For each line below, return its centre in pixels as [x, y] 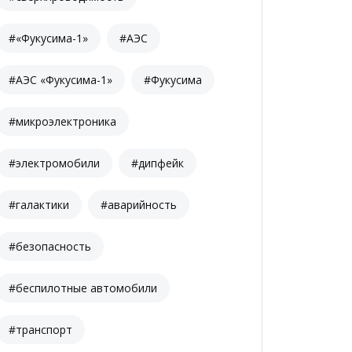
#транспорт [40, 329]
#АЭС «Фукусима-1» [60, 79]
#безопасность [50, 246]
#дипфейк [158, 163]
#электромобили [54, 163]
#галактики [39, 204]
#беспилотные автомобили [83, 288]
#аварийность [139, 204]
